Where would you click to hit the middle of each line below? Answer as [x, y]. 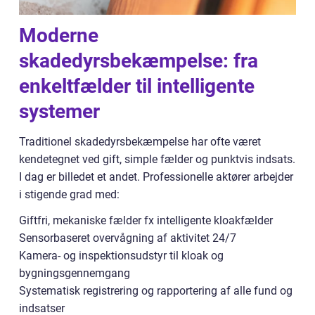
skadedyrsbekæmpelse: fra [139, 60]
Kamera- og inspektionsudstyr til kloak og [121, 255]
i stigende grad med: [69, 194]
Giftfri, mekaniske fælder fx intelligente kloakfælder [146, 220]
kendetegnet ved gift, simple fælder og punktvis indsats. [157, 159]
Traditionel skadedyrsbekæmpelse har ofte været [140, 141]
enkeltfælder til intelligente [137, 86]
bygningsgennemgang [75, 273]
